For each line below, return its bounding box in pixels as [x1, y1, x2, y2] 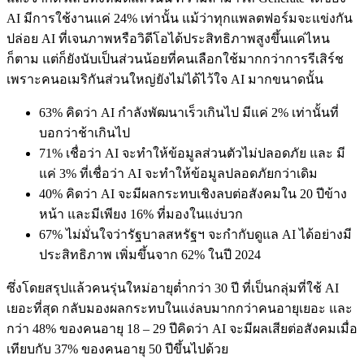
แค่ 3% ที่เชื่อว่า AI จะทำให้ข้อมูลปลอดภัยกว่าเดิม [39, 166, 318, 180]
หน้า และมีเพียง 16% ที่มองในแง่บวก [39, 206, 243, 221]
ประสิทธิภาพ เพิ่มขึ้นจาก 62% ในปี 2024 [39, 247, 261, 262]
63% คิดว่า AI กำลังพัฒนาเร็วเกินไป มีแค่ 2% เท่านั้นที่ [39, 105, 339, 119]
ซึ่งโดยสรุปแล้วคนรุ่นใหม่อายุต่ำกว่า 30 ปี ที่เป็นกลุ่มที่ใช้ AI [6, 280, 339, 295]
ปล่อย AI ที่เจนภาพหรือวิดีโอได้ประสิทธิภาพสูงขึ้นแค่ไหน [6, 31, 330, 45]
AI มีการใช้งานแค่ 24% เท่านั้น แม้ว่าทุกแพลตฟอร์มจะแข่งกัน [6, 11, 353, 25]
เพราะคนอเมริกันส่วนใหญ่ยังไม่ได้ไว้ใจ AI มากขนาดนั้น [6, 71, 323, 86]
